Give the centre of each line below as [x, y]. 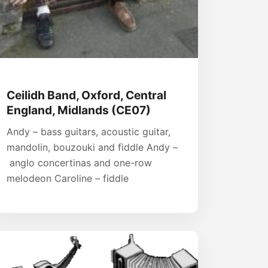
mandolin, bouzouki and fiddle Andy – [92, 147]
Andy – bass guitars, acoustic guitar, [89, 131]
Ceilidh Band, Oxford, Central [86, 95]
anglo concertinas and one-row [79, 162]
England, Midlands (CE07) [79, 110]
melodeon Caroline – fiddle [68, 178]
